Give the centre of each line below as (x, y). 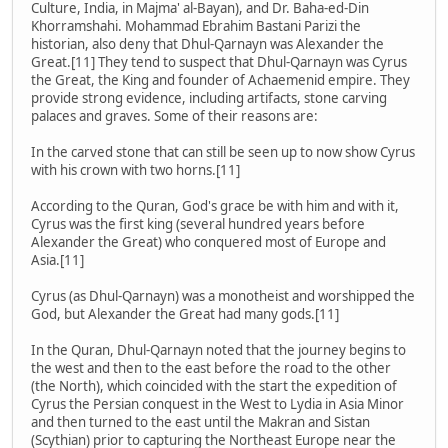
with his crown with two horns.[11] (135, 170)
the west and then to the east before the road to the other (211, 368)
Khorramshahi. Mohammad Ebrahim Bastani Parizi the (196, 26)
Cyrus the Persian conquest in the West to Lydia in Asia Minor (217, 404)
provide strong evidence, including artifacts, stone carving (209, 98)
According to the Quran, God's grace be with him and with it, (215, 206)
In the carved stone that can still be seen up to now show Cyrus (223, 152)
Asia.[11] (57, 260)
